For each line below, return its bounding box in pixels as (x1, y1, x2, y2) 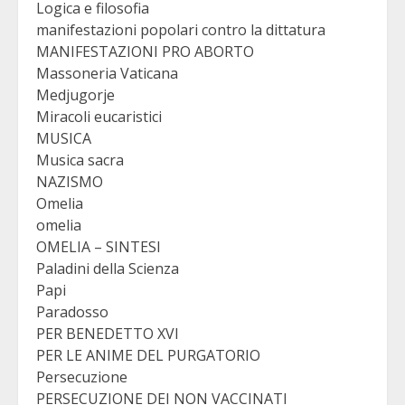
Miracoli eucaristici (36, 107, 162, 127)
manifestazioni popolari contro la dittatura (36, 20, 325, 41)
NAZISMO (36, 172, 103, 193)
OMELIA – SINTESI (36, 237, 161, 258)
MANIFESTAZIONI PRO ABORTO (36, 42, 254, 62)
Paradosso (36, 302, 108, 323)
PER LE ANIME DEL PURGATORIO (36, 345, 260, 366)
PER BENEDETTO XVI (36, 324, 179, 344)
